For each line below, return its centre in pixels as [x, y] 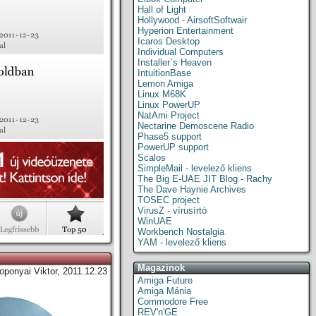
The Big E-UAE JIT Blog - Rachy [205, 179]
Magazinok [161, 268]
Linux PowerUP [169, 105]
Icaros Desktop [169, 41]
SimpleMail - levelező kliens [195, 168]
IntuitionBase [164, 73]
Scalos [152, 158]
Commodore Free [173, 302]
